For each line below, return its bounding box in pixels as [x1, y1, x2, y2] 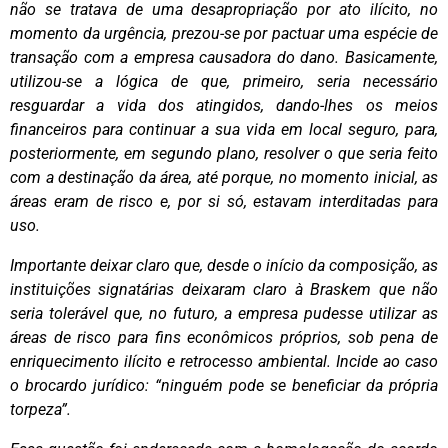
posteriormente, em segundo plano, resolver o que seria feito [10, 143, 438, 163]
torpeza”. [10, 399, 71, 419]
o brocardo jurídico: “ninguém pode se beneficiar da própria [10, 375, 438, 395]
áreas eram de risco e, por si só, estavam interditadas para [10, 191, 438, 211]
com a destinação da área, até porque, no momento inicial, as [10, 167, 438, 187]
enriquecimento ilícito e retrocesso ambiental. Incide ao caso [10, 351, 438, 371]
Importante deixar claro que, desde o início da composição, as [10, 255, 438, 275]
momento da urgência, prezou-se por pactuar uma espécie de [10, 23, 438, 43]
